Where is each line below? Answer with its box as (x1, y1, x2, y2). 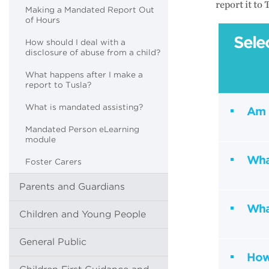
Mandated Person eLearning (25, 125, 139, 134)
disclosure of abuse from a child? (25, 48, 160, 57)
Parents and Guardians (19, 181, 125, 192)
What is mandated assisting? (25, 103, 143, 112)
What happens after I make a (25, 70, 143, 79)
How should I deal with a (25, 38, 125, 47)
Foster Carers (25, 157, 82, 166)
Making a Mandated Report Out (25, 5, 154, 14)
